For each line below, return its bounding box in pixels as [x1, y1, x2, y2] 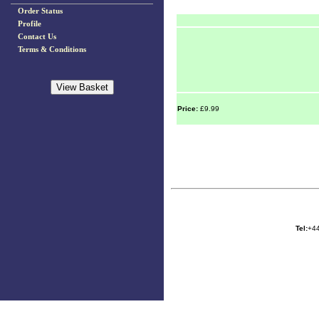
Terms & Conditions [18, 45, 86, 53]
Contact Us [18, 32, 56, 41]
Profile [18, 19, 41, 28]
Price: [177, 105, 200, 113]
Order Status [18, 6, 63, 15]
